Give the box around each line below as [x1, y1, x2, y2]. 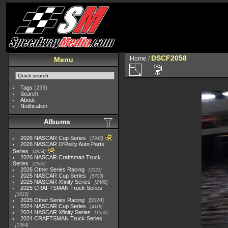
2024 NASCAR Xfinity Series [20, 209, 91, 215]
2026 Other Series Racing [20, 166, 85, 173]
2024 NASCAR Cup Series [20, 203, 87, 209]
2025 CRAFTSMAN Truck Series [20, 185, 103, 191]
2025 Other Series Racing [20, 197, 85, 203]
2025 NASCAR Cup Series [20, 173, 87, 179]
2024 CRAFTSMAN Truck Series [20, 215, 103, 221]
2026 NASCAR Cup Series [20, 135, 87, 141]
